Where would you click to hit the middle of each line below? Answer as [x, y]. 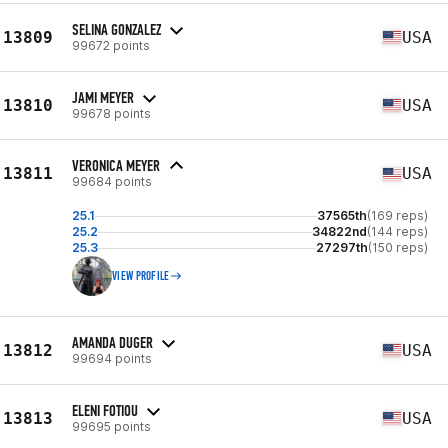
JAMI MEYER [103, 97]
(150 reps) [398, 247]
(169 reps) [397, 215]
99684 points [112, 181]
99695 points [111, 426]
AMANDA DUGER [112, 342]
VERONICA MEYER [116, 165]
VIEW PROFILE [141, 276]
